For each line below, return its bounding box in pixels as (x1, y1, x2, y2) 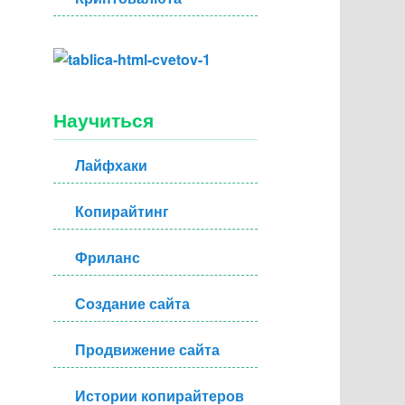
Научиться (53, 110, 155, 132)
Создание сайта (75, 296, 191, 312)
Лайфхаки (75, 157, 148, 174)
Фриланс (75, 250, 141, 266)
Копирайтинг (75, 203, 170, 220)
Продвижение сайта (75, 342, 221, 358)
